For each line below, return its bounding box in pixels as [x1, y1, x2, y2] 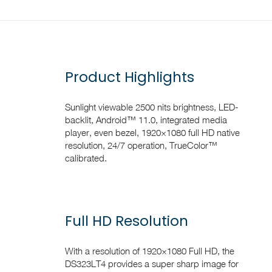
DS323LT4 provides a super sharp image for [65, 257, 239, 269]
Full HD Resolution [65, 211, 188, 231]
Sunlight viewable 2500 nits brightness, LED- [65, 101, 239, 112]
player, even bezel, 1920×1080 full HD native [65, 126, 240, 138]
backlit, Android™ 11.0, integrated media [65, 114, 227, 125]
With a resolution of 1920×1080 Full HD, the [65, 245, 234, 256]
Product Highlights [65, 67, 194, 87]
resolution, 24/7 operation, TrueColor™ [65, 139, 217, 151]
